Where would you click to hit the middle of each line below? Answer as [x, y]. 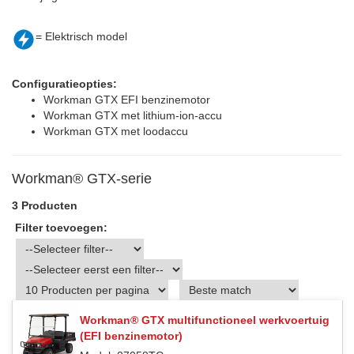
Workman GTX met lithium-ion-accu [133, 116]
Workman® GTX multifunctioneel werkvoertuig [205, 320]
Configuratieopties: [64, 84]
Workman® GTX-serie [82, 179]
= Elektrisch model [81, 37]
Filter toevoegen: [61, 228]
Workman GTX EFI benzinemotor [127, 100]
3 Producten [45, 206]
